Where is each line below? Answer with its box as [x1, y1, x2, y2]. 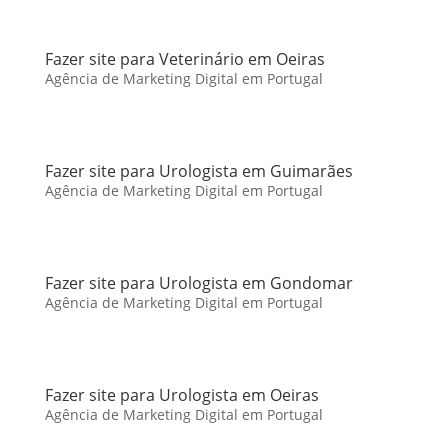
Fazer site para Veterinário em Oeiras [44, 48, 325, 70]
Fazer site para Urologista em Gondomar [44, 272, 353, 294]
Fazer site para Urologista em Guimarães [44, 160, 353, 182]
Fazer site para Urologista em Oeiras [44, 384, 319, 406]
